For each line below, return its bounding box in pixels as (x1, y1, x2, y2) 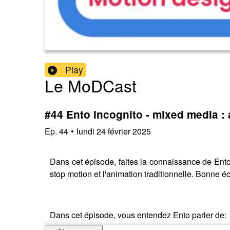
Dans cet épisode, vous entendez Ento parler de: (50, 208, 226, 221)
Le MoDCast (45, 73, 137, 98)
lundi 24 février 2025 (76, 125, 151, 137)
